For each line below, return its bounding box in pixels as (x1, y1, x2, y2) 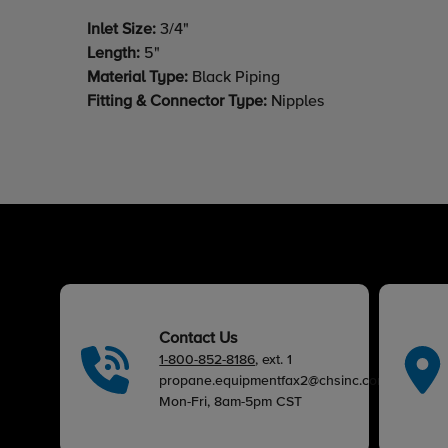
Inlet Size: (87, 22, 156, 39)
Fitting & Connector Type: (87, 94, 271, 111)
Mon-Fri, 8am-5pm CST (159, 395, 303, 410)
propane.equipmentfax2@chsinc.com (159, 374, 389, 389)
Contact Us (159, 331, 238, 348)
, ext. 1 (255, 353, 293, 368)
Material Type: (87, 70, 192, 87)
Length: (87, 46, 144, 63)
